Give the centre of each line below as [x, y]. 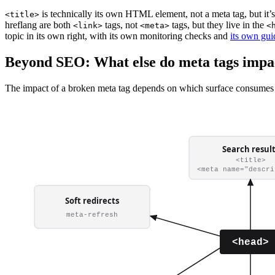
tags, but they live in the [218, 25]
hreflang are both [39, 25]
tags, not [121, 25]
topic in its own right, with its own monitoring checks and [118, 36]
